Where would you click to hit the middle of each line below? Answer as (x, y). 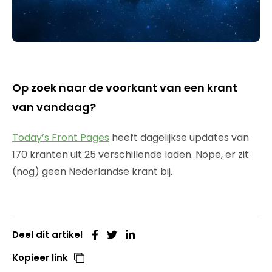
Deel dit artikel (47, 234)
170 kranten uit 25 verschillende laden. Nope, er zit (131, 154)
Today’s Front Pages (61, 137)
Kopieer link (40, 257)
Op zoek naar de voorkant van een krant (125, 87)
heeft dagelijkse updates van (179, 137)
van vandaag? (54, 107)
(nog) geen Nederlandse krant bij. (92, 171)
